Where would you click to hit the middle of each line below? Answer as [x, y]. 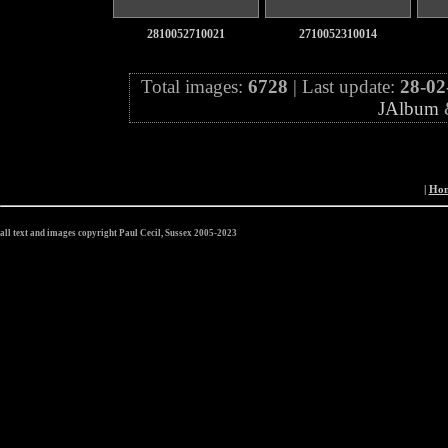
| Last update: [344, 86]
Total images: [194, 86]
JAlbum [408, 108]
